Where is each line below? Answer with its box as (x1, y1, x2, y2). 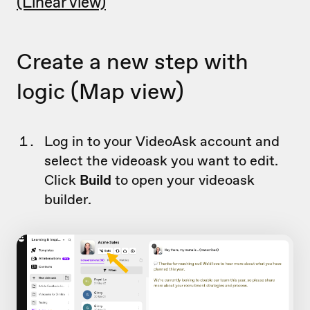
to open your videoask (111, 171, 255, 190)
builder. (44, 190, 91, 209)
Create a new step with (17, 46, 248, 77)
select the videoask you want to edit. (44, 152, 278, 170)
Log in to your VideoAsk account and (44, 132, 280, 151)
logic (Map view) (17, 76, 184, 107)
